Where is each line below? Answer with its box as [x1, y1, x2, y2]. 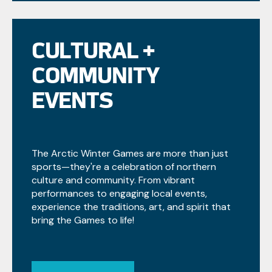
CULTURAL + [31, 37, 154, 63]
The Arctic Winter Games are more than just [31, 146, 228, 160]
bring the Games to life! [31, 213, 134, 226]
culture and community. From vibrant [31, 173, 195, 186]
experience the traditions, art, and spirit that [31, 200, 231, 213]
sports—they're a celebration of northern [31, 160, 216, 173]
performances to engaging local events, [31, 186, 207, 200]
